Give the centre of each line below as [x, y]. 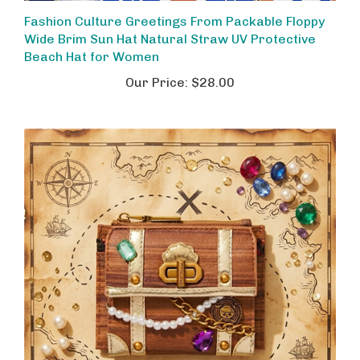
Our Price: [157, 70]
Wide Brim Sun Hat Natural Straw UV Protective [170, 27]
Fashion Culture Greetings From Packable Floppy [174, 9]
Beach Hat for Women [92, 45]
